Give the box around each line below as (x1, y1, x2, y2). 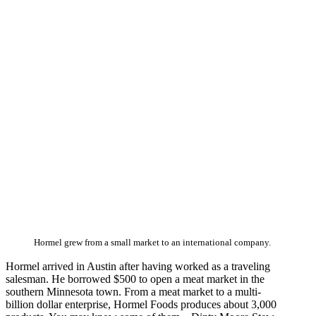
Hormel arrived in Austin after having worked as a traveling (6, 260, 270, 273)
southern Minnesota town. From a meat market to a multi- (6, 286, 261, 298)
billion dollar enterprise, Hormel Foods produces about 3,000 (6, 298, 276, 311)
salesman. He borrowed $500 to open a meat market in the (6, 273, 265, 286)
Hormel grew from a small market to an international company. (34, 238, 271, 248)
